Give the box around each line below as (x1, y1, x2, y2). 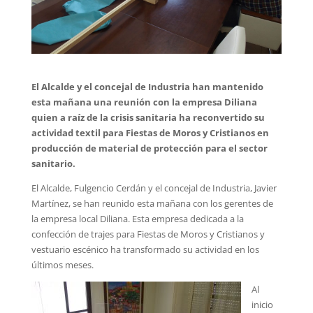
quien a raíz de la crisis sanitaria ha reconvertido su (31, 110, 265, 124)
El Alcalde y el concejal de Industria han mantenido (31, 80, 263, 93)
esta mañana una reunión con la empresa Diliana (31, 95, 257, 108)
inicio (251, 298, 273, 311)
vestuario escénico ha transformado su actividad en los (31, 242, 259, 256)
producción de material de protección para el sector (31, 141, 268, 154)
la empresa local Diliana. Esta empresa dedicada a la (31, 212, 244, 225)
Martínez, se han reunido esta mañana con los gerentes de (31, 196, 273, 210)
